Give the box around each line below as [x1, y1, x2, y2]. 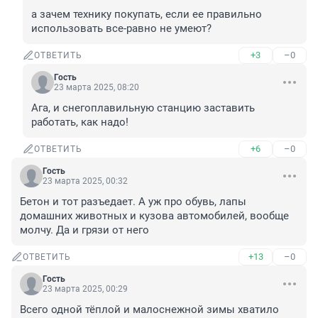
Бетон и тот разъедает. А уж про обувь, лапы [20, 195, 246, 209]
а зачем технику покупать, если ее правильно [31, 8, 262, 21]
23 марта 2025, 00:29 [43, 284, 128, 295]
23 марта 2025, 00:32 [43, 176, 128, 187]
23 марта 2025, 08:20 [54, 82, 139, 93]
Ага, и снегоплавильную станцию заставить [31, 102, 255, 115]
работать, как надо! [31, 116, 128, 129]
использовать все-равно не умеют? [31, 22, 212, 35]
